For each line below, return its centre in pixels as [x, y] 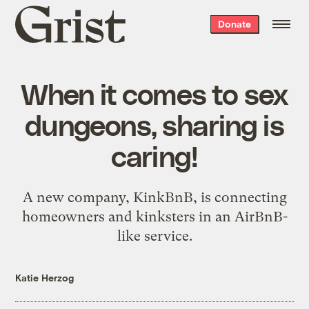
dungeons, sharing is [154, 124]
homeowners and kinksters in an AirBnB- [154, 216]
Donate [234, 24]
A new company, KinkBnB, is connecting [154, 197]
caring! [154, 155]
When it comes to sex [154, 93]
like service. [154, 236]
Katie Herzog [45, 277]
